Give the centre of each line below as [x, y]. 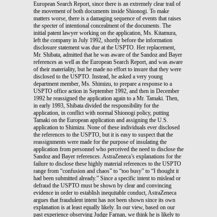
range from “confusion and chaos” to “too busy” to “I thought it [106, 171]
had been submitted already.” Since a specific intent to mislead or [107, 178]
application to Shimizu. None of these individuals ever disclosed [107, 127]
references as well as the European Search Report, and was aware [108, 62]
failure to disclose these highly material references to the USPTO [107, 163]
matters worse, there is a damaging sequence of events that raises [107, 18]
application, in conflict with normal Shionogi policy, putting [101, 113]
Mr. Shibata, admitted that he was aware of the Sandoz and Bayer [108, 54]
